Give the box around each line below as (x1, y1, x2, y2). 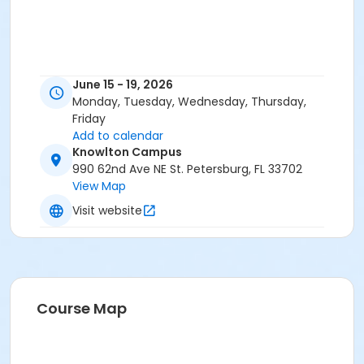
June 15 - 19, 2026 (72, 76, 173, 93)
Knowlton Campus (72, 144, 182, 161)
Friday (72, 110, 106, 128)
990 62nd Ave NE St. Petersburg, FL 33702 (72, 161, 302, 178)
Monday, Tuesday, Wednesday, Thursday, (72, 93, 306, 110)
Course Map (37, 298, 127, 319)
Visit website (72, 201, 142, 219)
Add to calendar (72, 128, 163, 145)
